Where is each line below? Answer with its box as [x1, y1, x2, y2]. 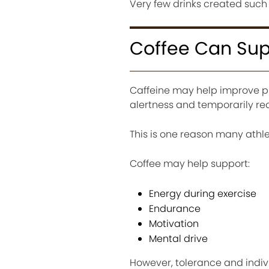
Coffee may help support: [129, 157, 250, 171]
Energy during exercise [148, 187, 256, 201]
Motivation [148, 217, 199, 231]
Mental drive [148, 232, 208, 246]
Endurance [148, 202, 201, 216]
